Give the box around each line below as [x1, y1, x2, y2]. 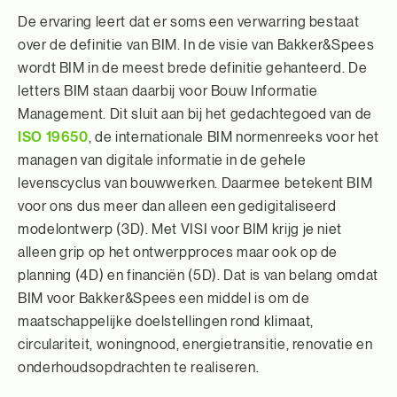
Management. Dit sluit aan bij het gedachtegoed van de [18, 106, 372, 121]
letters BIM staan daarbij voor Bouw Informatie [18, 83, 318, 98]
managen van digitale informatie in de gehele [18, 152, 307, 167]
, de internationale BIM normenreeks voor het [88, 129, 379, 144]
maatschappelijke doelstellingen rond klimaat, [18, 314, 314, 329]
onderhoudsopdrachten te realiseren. [18, 360, 260, 375]
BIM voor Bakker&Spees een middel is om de [18, 291, 310, 306]
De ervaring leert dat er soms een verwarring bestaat [18, 14, 360, 29]
